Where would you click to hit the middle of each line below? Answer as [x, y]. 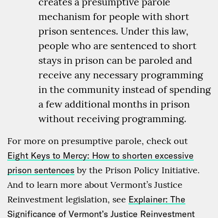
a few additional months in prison [114, 104]
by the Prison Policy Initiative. [137, 170]
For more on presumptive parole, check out [98, 141]
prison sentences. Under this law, [113, 31]
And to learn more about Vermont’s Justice [95, 185]
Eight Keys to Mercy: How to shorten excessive [100, 156]
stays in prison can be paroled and [115, 60]
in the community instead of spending [125, 90]
